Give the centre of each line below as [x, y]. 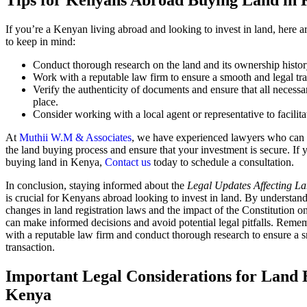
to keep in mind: [40, 42]
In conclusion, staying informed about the [96, 186]
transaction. [30, 247]
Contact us [128, 162]
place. [46, 102]
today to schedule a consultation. [222, 162]
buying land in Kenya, [55, 162]
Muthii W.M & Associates [75, 138]
